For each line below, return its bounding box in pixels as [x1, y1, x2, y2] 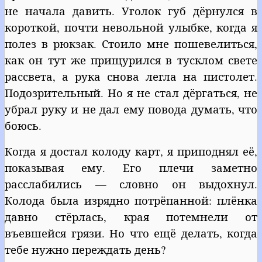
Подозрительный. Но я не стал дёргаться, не [5, 85, 257, 100]
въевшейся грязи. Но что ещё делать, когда [5, 225, 257, 240]
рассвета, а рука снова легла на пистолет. [5, 68, 257, 84]
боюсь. [5, 118, 42, 133]
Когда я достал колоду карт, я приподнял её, [5, 143, 257, 158]
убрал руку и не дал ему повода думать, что [5, 101, 257, 116]
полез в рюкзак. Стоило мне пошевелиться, [5, 36, 257, 51]
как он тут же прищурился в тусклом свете [5, 52, 257, 67]
